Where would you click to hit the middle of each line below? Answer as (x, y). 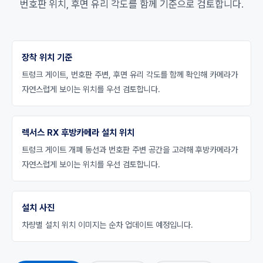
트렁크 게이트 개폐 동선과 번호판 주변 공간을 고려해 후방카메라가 (130, 150)
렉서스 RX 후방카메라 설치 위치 (78, 133)
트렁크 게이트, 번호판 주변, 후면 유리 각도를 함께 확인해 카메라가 (130, 75)
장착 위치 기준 (47, 58)
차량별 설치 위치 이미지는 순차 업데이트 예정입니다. (107, 225)
